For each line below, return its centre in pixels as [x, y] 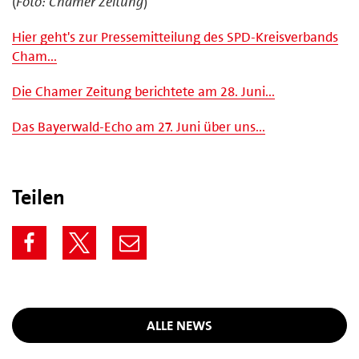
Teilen [38, 197]
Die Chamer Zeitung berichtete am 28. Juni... [143, 91]
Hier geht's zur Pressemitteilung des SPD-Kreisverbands [175, 36]
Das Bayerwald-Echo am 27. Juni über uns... [139, 126]
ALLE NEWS [179, 325]
